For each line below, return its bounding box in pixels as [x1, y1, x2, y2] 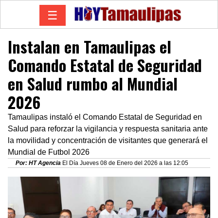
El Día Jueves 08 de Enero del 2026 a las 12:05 [61, 159, 188, 166]
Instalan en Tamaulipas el [8, 35, 171, 58]
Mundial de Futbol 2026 [8, 147, 90, 156]
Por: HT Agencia [16, 159, 61, 166]
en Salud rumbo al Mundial [8, 72, 178, 95]
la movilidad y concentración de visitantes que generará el [8, 136, 208, 145]
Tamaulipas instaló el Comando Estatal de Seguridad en [8, 112, 202, 121]
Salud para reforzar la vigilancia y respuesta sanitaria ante [8, 124, 208, 133]
